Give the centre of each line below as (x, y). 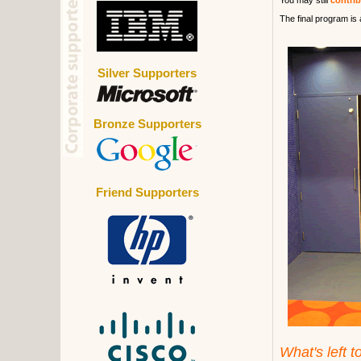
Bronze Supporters (147, 124)
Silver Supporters (147, 73)
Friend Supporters (147, 193)
